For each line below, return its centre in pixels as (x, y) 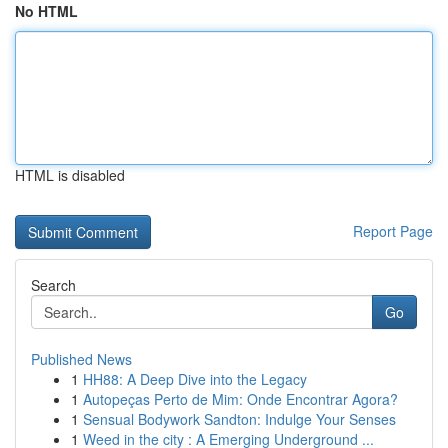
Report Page (393, 231)
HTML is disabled (70, 175)
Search (53, 285)
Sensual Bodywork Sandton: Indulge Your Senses (239, 419)
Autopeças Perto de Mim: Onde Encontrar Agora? (240, 399)
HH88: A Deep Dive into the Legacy (195, 379)
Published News (81, 359)
